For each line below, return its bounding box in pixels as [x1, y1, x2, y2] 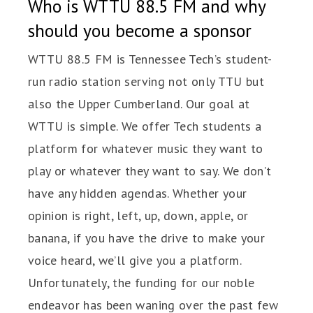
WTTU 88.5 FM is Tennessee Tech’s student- [28, 51, 272, 68]
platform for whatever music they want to [28, 140, 263, 157]
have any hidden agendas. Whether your [28, 185, 247, 202]
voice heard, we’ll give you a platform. [28, 252, 242, 269]
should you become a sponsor [28, 19, 252, 43]
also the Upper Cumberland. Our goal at [28, 96, 250, 112]
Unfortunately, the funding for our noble [28, 275, 255, 291]
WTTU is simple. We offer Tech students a [28, 118, 262, 135]
